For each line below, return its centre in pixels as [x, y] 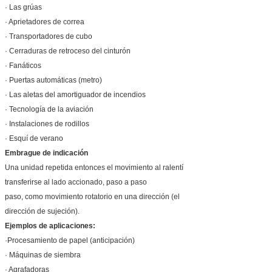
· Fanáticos [23, 65]
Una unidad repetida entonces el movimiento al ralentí [94, 167]
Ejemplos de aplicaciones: [50, 226]
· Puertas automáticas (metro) [53, 80]
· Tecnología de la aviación [49, 109]
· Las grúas [23, 7]
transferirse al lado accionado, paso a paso [76, 182]
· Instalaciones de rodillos [47, 124]
